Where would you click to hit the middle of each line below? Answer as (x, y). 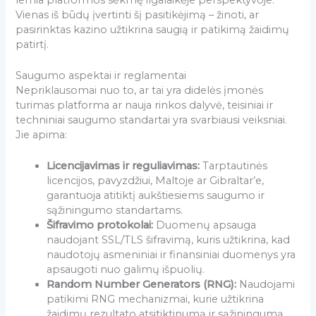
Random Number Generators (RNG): (142, 285)
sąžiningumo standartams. (115, 211)
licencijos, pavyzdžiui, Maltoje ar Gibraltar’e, (156, 181)
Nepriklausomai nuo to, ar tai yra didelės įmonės (140, 91)
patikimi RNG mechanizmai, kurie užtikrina (156, 299)
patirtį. (32, 44)
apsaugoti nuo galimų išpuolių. (126, 270)
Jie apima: (42, 135)
